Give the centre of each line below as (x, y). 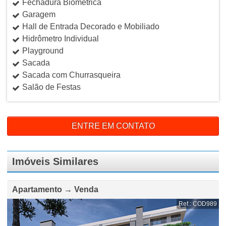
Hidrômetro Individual (60, 39)
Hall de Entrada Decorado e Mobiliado (91, 27)
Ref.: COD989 (198, 204)
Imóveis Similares (55, 162)
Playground (43, 51)
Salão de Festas (51, 87)
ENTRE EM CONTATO (113, 126)
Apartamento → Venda (55, 190)
